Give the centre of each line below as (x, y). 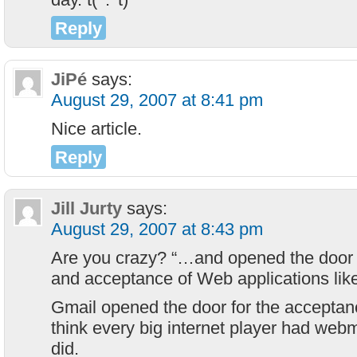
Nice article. (96, 129)
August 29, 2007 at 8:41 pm (157, 100)
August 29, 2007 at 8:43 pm (157, 229)
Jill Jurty (86, 208)
